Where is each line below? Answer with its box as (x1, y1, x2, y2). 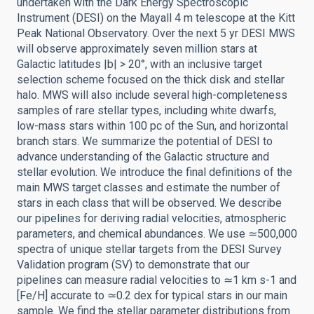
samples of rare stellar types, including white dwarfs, (17, 104, 276, 117)
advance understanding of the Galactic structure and (17, 150, 269, 163)
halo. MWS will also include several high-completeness (17, 88, 287, 102)
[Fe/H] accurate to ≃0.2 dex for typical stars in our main (17, 289, 287, 302)
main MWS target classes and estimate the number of (17, 181, 280, 194)
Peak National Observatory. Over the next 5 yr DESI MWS (17, 27, 295, 40)
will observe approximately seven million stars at (17, 42, 257, 55)
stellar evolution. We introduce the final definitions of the (17, 165, 292, 179)
